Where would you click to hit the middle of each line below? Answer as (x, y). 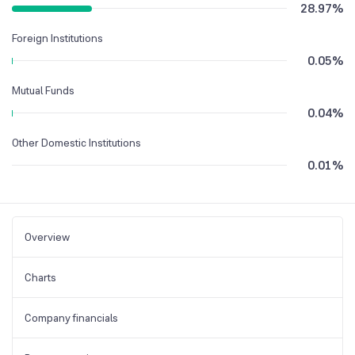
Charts (40, 277)
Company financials (71, 317)
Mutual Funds (43, 90)
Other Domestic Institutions (76, 142)
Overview (47, 237)
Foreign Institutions (57, 38)
